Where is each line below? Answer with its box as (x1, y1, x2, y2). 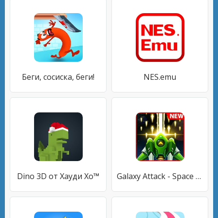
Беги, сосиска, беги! (22, 72, 94, 82)
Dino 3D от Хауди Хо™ (17, 171, 99, 182)
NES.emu (144, 72, 176, 82)
